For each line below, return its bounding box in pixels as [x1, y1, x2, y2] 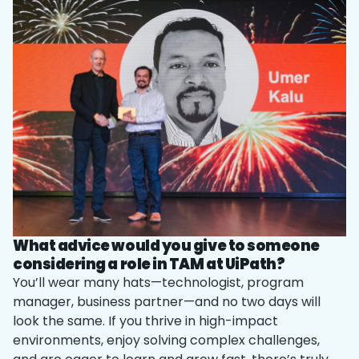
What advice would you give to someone [13, 235, 321, 256]
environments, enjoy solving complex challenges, [13, 330, 320, 349]
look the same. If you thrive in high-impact [13, 311, 278, 330]
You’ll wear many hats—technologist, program [13, 272, 304, 292]
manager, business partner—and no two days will [13, 292, 321, 311]
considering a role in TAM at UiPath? [13, 253, 285, 274]
